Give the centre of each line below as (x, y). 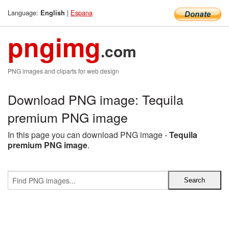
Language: (24, 13)
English (53, 13)
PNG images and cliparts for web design (63, 71)
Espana (82, 13)
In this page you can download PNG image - (88, 135)
